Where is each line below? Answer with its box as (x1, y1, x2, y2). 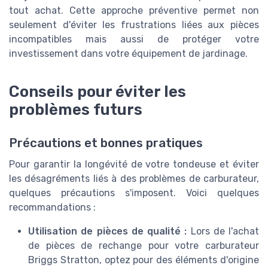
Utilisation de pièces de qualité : (28, 225, 187, 237)
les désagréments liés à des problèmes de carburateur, (9, 172, 259, 184)
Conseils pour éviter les (9, 82, 186, 100)
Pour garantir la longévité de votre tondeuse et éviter (9, 158, 259, 170)
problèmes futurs (9, 100, 142, 118)
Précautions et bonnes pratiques (9, 135, 203, 150)
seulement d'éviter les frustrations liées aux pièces (9, 19, 259, 31)
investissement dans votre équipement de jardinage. (9, 47, 248, 59)
